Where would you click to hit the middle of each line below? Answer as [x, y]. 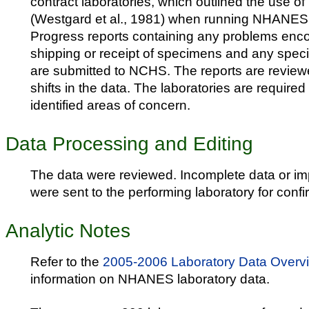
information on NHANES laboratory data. [150, 278]
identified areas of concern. [110, 105]
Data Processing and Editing [129, 144]
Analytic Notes [68, 230]
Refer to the [67, 261]
